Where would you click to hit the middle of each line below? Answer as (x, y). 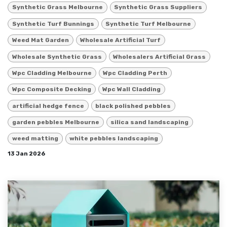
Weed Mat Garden (40, 40)
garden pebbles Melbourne (55, 122)
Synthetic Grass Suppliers (158, 7)
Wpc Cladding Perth (135, 73)
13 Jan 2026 (26, 153)
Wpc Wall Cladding (132, 89)
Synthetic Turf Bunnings (53, 24)
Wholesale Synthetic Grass (57, 56)
